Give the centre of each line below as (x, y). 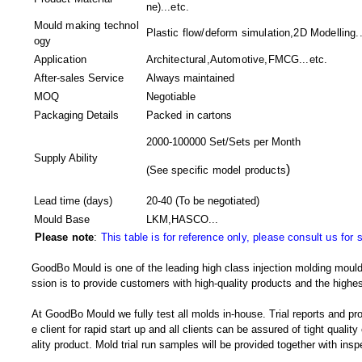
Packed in (172, 115)
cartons (215, 115)
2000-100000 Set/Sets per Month (223, 142)
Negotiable (170, 97)
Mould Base (61, 219)
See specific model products (217, 170)
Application (60, 59)
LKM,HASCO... (182, 219)
